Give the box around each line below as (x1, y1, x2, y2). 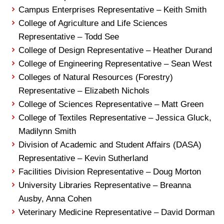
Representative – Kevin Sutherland (18, 153, 148, 163)
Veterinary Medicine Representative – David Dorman (18, 207, 215, 217)
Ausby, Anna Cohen (18, 194, 92, 203)
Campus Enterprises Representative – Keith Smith (18, 5, 207, 14)
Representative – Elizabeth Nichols (18, 86, 150, 95)
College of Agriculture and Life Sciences (18, 18, 168, 28)
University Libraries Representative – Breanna (18, 180, 191, 190)
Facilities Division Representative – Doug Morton (18, 167, 201, 176)
